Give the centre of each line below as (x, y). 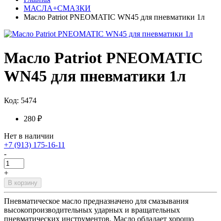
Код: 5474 (20, 100)
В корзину (23, 183)
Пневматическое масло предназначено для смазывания (96, 201)
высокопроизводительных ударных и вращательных (92, 210)
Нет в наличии (29, 136)
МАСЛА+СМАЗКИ (57, 8)
